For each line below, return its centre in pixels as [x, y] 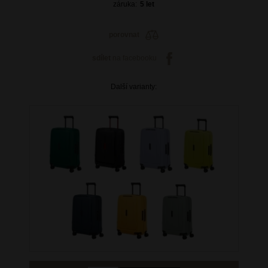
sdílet [101, 58]
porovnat [124, 34]
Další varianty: [134, 87]
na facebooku [133, 58]
